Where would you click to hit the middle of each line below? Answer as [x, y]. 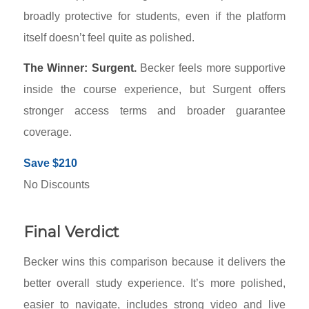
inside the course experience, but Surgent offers [154, 90]
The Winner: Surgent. [80, 68]
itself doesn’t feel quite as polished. [109, 37]
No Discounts [56, 184]
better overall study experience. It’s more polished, [154, 283]
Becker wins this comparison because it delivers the [154, 262]
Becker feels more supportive [211, 68]
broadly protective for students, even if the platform [154, 16]
